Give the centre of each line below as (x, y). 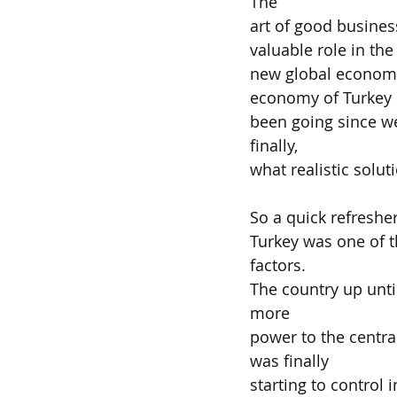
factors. (278, 265)
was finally (289, 361)
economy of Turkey (321, 97)
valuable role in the (322, 50)
